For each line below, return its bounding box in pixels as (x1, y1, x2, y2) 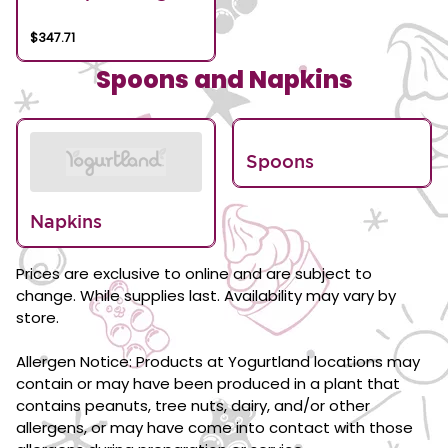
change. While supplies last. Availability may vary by (16, 285, 396, 306)
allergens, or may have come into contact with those (16, 417, 413, 438)
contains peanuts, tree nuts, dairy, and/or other (16, 395, 370, 416)
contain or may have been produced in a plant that (16, 373, 400, 394)
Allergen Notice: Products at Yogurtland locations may (16, 351, 420, 372)
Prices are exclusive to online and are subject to (16, 263, 372, 284)
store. (16, 307, 59, 328)
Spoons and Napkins (95, 63, 353, 96)
